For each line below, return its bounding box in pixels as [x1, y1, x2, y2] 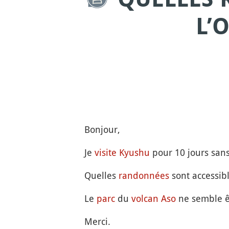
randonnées [118, 169, 169, 181]
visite [94, 146, 117, 158]
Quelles [84, 169, 119, 181]
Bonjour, [84, 123, 120, 135]
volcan [131, 192, 158, 204]
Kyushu [119, 146, 150, 158]
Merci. [84, 215, 110, 227]
